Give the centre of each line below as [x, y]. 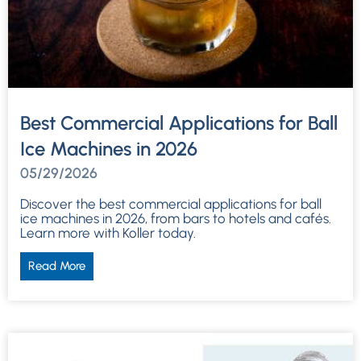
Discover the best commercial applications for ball [171, 203]
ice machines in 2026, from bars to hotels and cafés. [176, 218]
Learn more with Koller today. [108, 232]
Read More [57, 266]
